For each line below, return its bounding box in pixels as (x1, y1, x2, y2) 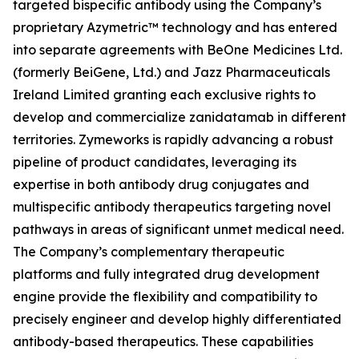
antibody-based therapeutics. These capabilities (13, 333, 313, 349)
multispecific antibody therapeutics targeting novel (13, 199, 331, 215)
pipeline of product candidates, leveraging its (13, 154, 296, 170)
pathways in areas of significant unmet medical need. (13, 221, 344, 237)
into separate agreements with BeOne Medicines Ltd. (13, 42, 342, 58)
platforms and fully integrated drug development (13, 266, 320, 282)
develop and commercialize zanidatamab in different (13, 109, 346, 125)
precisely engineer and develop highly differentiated (13, 311, 341, 327)
